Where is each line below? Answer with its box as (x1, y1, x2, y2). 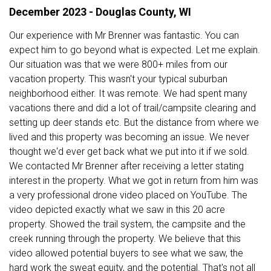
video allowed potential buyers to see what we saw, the (9, 247, 243, 260)
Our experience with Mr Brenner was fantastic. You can (9, 30, 239, 42)
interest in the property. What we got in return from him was (9, 175, 258, 187)
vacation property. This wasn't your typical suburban (9, 73, 227, 85)
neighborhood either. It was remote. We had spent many (9, 88, 247, 100)
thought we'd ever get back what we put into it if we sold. (9, 146, 249, 158)
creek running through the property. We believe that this (9, 233, 241, 245)
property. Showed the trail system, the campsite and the (9, 218, 246, 230)
